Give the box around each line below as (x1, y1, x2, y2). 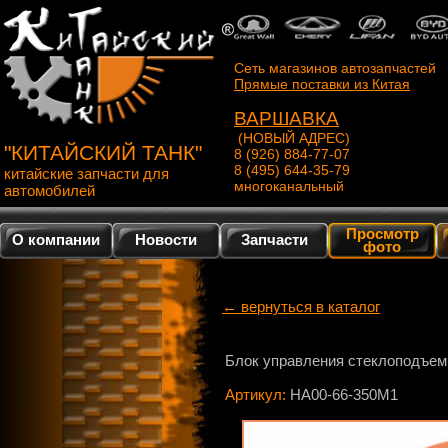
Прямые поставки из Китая (234, 76, 410, 92)
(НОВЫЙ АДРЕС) (234, 130, 350, 146)
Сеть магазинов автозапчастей (234, 60, 436, 76)
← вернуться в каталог (222, 298, 380, 315)
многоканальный (234, 178, 344, 194)
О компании (12, 231, 100, 248)
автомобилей (4, 182, 95, 199)
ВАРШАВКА (234, 108, 339, 129)
